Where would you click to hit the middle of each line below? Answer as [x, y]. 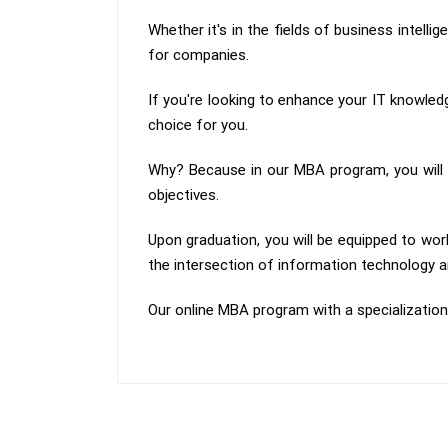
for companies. [198, 55]
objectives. [183, 195]
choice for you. [198, 125]
